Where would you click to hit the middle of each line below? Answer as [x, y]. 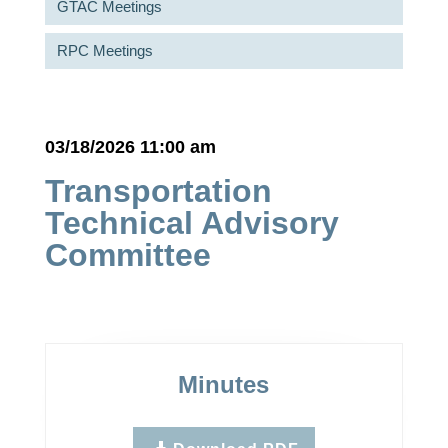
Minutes [224, 384]
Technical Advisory [191, 223]
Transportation [158, 191]
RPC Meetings [104, 50]
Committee [127, 255]
